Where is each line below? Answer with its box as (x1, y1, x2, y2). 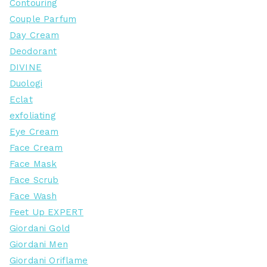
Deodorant (10, 46, 57, 57)
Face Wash (10, 191, 57, 202)
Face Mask (10, 159, 57, 170)
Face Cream (10, 142, 63, 154)
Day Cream (10, 30, 60, 41)
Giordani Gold (10, 223, 70, 234)
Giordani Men (10, 239, 68, 250)
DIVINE (10, 62, 42, 73)
